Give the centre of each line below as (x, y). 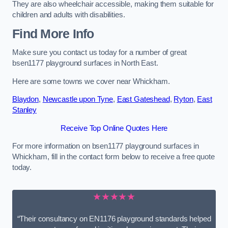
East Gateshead (143, 99)
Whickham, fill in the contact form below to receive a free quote (113, 157)
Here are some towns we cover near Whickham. (91, 81)
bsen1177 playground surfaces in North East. (85, 63)
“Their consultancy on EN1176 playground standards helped (114, 219)
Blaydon (25, 99)
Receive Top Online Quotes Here (114, 128)
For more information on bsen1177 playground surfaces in (106, 146)
